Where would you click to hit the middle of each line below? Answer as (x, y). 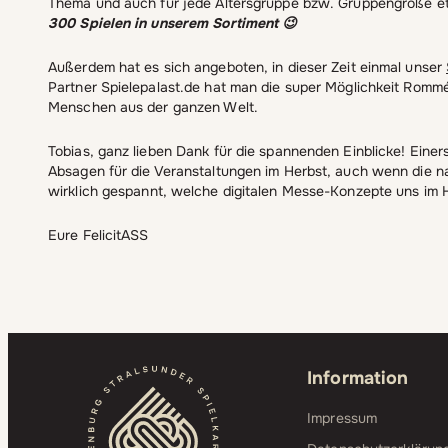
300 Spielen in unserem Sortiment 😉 (173, 23)
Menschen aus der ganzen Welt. (153, 107)
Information (358, 378)
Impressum (342, 418)
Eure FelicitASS (98, 235)
